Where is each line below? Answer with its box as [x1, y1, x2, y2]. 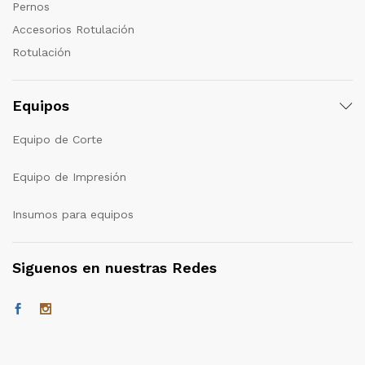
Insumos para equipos [12, 207, 134, 221]
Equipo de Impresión [12, 169, 126, 183]
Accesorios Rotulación [12, 23, 134, 36]
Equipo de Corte [12, 133, 103, 146]
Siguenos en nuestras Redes [12, 259, 217, 277]
